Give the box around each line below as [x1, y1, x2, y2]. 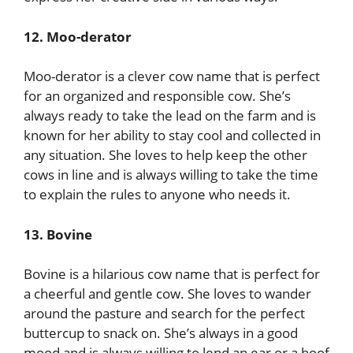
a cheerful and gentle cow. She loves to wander [24, 284, 311, 303]
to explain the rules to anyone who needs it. [24, 185, 291, 203]
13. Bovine [24, 225, 92, 243]
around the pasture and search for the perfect [24, 304, 305, 322]
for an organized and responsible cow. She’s [24, 87, 291, 105]
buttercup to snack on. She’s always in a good [24, 324, 298, 342]
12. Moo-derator [24, 27, 132, 46]
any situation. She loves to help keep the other [24, 146, 307, 164]
